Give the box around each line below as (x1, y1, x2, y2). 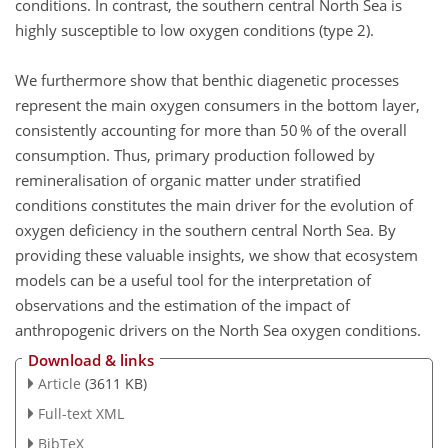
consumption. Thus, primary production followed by (15, 144, 375, 165)
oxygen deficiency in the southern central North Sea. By (15, 219, 396, 240)
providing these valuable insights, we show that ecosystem (15, 244, 418, 265)
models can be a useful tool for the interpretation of (15, 269, 371, 290)
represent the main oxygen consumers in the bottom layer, (15, 94, 420, 115)
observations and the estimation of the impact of (15, 294, 350, 315)
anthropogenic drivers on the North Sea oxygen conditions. (15, 319, 421, 340)
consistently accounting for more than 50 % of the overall (15, 119, 407, 140)
